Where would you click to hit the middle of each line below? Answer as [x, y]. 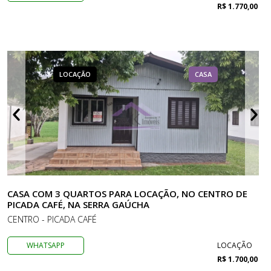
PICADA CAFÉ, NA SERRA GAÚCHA [78, 204]
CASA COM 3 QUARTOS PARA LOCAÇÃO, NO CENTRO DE [127, 194]
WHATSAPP [46, 245]
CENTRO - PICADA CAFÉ [52, 219]
